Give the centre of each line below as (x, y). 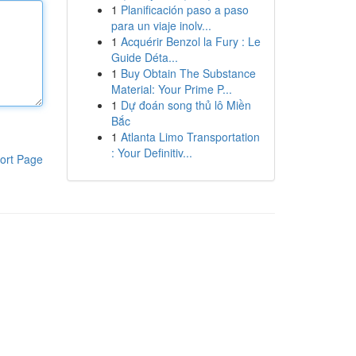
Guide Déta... (144, 57)
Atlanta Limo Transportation (190, 137)
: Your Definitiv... (151, 153)
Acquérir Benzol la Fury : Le (190, 41)
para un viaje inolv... (161, 25)
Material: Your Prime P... (171, 89)
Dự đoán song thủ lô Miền (186, 105)
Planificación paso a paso (184, 10)
